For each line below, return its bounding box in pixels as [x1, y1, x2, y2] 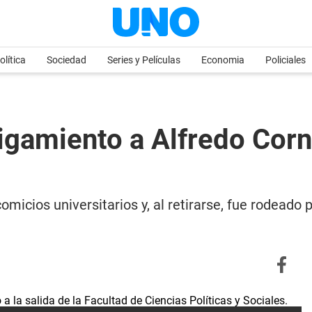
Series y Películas [107, 54, 180, 65]
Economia [201, 54, 244, 65]
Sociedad [47, 54, 86, 65]
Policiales [265, 54, 306, 65]
